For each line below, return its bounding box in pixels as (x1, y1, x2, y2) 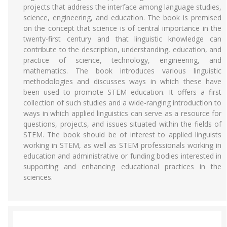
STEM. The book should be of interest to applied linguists (23, 130, 221, 139)
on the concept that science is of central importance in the (23, 23, 221, 33)
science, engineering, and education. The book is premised (23, 13, 221, 22)
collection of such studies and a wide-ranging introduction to (23, 98, 221, 107)
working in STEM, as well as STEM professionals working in (23, 140, 221, 150)
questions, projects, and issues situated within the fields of (23, 119, 221, 129)
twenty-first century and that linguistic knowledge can (23, 34, 221, 44)
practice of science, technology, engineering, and (23, 55, 221, 65)
